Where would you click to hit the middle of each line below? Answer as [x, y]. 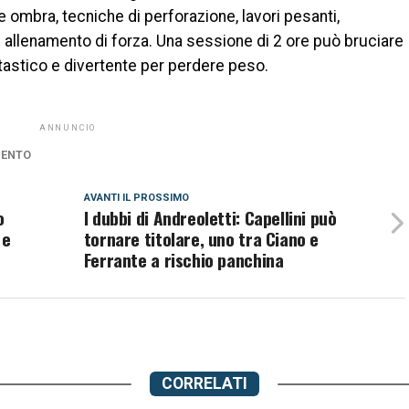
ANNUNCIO [68, 128]
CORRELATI [204, 383]
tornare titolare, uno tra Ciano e [201, 239]
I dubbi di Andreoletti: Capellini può [210, 218]
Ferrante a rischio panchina [184, 260]
